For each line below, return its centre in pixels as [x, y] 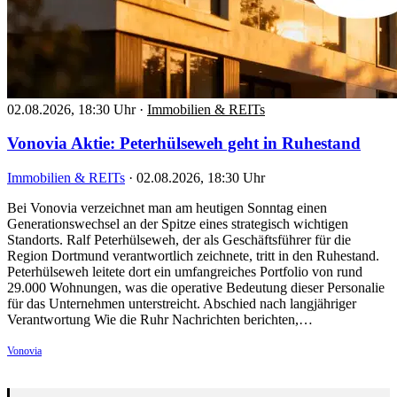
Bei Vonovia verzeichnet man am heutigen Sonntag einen [167, 208]
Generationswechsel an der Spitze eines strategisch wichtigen [178, 224]
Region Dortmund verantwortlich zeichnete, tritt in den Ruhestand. [193, 256]
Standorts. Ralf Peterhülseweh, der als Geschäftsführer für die [179, 240]
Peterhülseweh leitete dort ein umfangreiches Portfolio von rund [185, 272]
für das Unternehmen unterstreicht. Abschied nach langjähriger [182, 304]
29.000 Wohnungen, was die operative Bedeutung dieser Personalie [196, 288]
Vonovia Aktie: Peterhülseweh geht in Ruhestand [184, 144]
